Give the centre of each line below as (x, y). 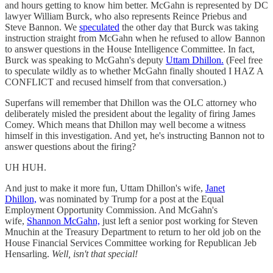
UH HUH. (26, 168)
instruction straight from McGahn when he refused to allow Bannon (135, 38)
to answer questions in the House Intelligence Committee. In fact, (130, 49)
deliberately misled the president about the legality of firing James (130, 114)
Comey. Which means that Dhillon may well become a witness (125, 125)
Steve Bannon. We (42, 27)
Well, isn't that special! (95, 254)
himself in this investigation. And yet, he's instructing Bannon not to (135, 136)
